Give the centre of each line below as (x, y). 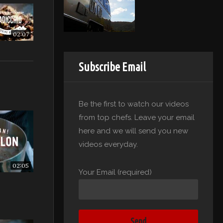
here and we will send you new (133, 131)
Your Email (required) (115, 172)
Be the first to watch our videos (134, 104)
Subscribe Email (112, 67)
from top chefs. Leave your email (137, 118)
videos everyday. (108, 145)
